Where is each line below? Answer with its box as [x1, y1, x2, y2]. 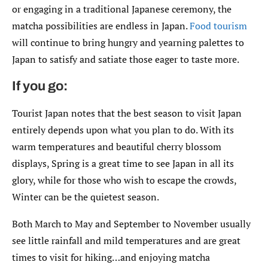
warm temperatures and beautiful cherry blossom [12, 139, 221, 153]
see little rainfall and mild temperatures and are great [12, 233, 240, 247]
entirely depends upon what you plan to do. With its [12, 123, 234, 136]
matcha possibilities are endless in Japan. [12, 19, 190, 32]
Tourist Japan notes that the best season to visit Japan [12, 106, 242, 120]
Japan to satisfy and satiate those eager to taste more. [12, 52, 239, 66]
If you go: [12, 78, 68, 93]
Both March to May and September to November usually [12, 217, 251, 230]
